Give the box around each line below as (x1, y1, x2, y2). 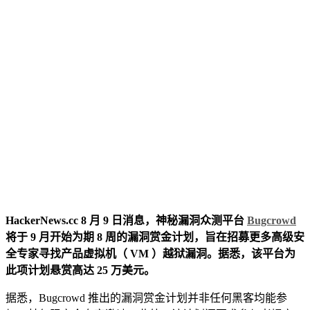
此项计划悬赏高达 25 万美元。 (6, 264, 155, 276)
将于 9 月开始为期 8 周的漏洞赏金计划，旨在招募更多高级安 (6, 230, 304, 243)
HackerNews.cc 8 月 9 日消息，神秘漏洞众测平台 (6, 214, 247, 226)
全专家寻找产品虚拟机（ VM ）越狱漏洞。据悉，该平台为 (6, 247, 295, 259)
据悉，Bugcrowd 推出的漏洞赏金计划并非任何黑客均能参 (6, 291, 287, 304)
